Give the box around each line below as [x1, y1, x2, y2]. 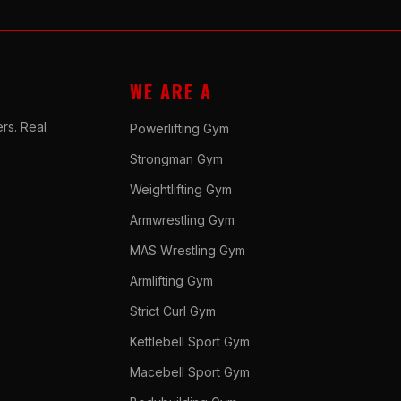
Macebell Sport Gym [130, 363, 251, 380]
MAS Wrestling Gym [130, 242, 246, 258]
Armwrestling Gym [130, 211, 235, 227]
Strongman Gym [130, 150, 224, 166]
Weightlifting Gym [130, 181, 233, 197]
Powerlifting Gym [130, 120, 230, 136]
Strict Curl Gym [130, 303, 217, 319]
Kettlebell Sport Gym [130, 333, 251, 349]
